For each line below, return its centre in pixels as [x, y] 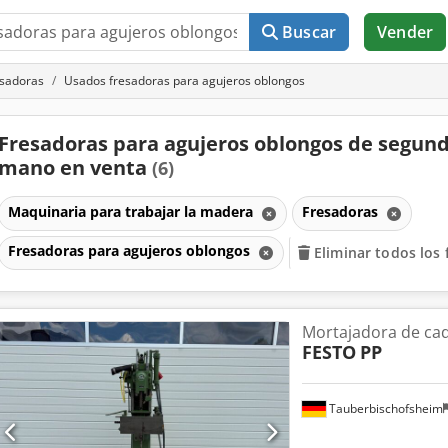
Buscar [309, 32]
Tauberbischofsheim [384, 408]
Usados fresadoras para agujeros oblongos [184, 80]
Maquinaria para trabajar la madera [132, 211]
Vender [405, 32]
